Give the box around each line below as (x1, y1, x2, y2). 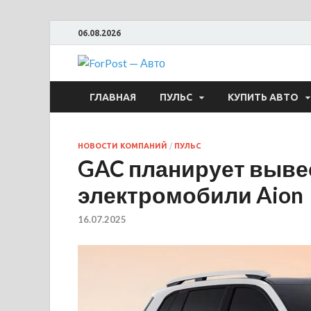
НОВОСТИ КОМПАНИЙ (78, 142, 167, 150)
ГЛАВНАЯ (90, 91, 136, 103)
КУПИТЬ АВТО (228, 91, 299, 103)
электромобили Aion (78, 181, 303, 208)
